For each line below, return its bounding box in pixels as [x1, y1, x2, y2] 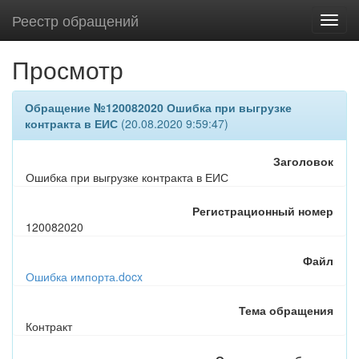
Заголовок [273, 153, 333, 169]
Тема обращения [239, 302, 333, 318]
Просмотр [12, 52, 123, 87]
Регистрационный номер [192, 203, 333, 219]
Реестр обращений [12, 10, 139, 30]
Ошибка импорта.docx [26, 268, 143, 284]
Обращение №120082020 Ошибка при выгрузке [25, 99, 292, 115]
